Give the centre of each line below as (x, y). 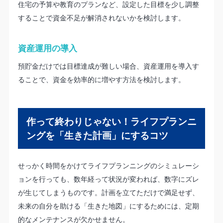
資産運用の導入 (47, 48)
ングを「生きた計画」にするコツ (97, 135)
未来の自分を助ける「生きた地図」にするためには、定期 (108, 206)
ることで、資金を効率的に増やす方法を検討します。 (101, 79)
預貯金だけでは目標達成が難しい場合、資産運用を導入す (108, 66)
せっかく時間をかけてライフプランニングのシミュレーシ (108, 165)
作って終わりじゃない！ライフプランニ (111, 121)
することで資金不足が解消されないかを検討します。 (101, 18)
